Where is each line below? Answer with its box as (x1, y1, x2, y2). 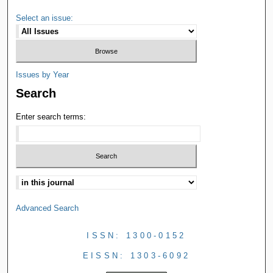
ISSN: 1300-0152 (87, 230, 186, 240)
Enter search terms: (16, 112, 87, 122)
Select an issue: (16, 13, 74, 23)
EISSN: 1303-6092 (82, 250, 191, 260)
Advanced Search (16, 203, 79, 213)
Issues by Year (16, 70, 69, 80)
